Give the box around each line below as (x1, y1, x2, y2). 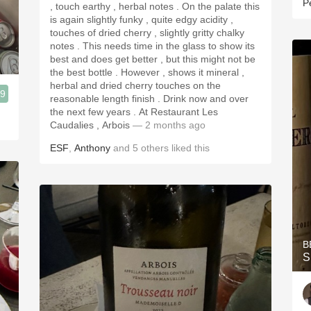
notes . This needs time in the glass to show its (50, 40, 77, 51)
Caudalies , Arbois (50, 119, 130, 131)
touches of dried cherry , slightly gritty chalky (50, 27, 244, 38)
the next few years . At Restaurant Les (50, 106, 139, 117)
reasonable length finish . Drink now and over (50, 93, 163, 104)
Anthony (74, 142, 110, 153)
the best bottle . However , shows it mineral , (50, 67, 244, 78)
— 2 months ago (130, 119, 205, 131)
